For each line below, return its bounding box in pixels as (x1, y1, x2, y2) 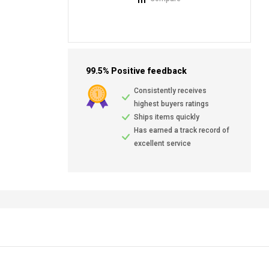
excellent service (134, 139, 192, 148)
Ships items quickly (134, 113, 200, 122)
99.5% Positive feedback (86, 66, 187, 76)
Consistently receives (134, 86, 207, 95)
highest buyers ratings (134, 100, 210, 109)
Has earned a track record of (134, 126, 230, 135)
